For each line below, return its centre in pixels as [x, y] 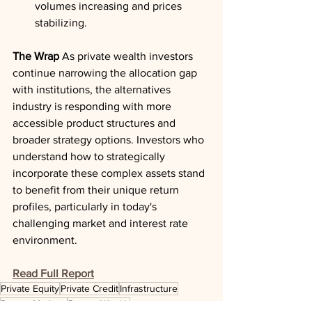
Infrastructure [149, 288]
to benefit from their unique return [97, 190]
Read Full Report [53, 273]
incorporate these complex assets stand [110, 173]
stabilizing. [61, 23]
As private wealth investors [127, 56]
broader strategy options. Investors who [110, 140]
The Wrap [36, 56]
